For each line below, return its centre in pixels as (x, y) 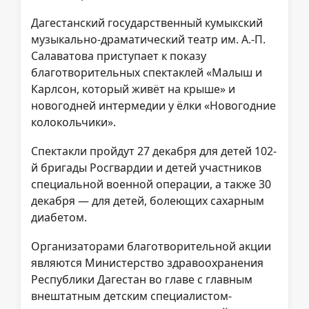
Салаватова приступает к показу (119, 56)
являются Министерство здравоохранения (147, 262)
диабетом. (59, 217)
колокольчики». (73, 122)
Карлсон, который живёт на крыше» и (133, 89)
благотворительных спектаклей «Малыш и (147, 72)
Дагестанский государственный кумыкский (147, 22)
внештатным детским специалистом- (131, 296)
